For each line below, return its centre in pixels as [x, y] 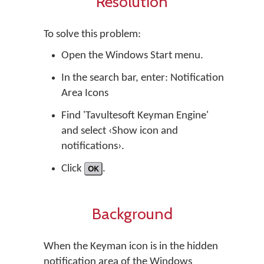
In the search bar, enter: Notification [143, 78]
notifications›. [93, 146]
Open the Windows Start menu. [132, 56]
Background [132, 214]
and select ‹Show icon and [120, 131]
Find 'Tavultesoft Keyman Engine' [135, 116]
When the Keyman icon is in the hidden [131, 247]
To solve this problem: [92, 34]
